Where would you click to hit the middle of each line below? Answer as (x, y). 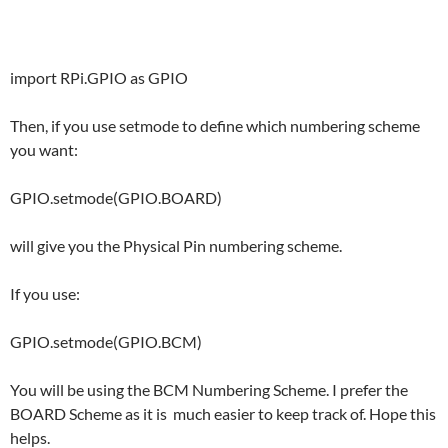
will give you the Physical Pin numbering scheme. (176, 246)
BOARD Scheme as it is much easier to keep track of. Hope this (223, 414)
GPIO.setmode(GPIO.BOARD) (116, 198)
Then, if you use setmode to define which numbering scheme (215, 126)
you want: (44, 150)
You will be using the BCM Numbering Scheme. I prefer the (209, 390)
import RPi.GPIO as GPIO (99, 78)
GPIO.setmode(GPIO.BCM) (106, 342)
